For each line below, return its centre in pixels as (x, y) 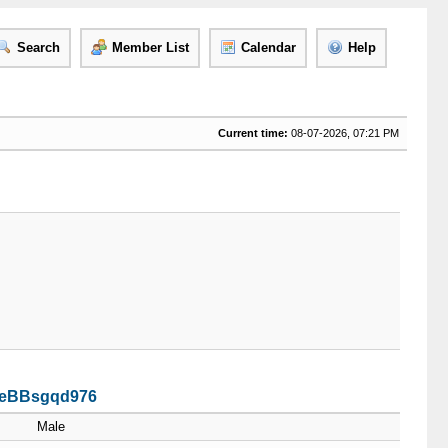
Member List (150, 47)
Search (38, 47)
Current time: (252, 133)
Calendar (268, 47)
